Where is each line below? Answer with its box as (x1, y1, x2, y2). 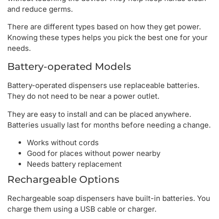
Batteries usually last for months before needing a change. (7, 120, 211, 130)
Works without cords (27, 138, 99, 148)
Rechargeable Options (7, 174, 119, 186)
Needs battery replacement (27, 159, 122, 169)
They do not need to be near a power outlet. (7, 91, 159, 101)
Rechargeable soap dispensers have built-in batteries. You (7, 194, 210, 203)
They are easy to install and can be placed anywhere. (7, 109, 191, 119)
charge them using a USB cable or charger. (7, 204, 156, 214)
